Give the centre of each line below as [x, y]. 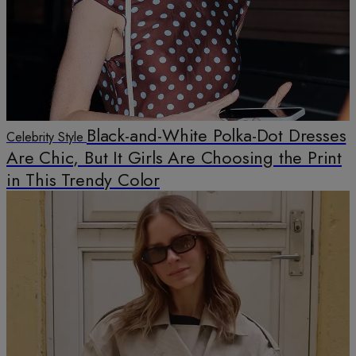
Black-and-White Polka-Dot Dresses [217, 135]
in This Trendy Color [83, 180]
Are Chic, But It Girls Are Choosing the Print [174, 158]
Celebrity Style [45, 137]
